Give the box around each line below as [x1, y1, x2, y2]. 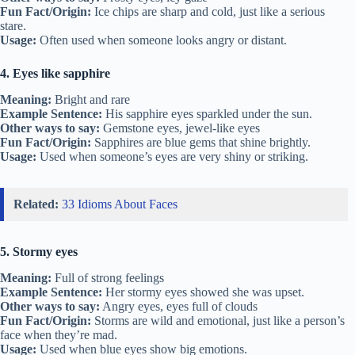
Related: [13, 197, 59, 211]
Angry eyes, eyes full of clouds [100, 299, 258, 313]
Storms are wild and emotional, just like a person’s [91, 313, 345, 327]
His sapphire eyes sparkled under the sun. [102, 106, 312, 120]
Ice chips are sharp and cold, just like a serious [91, 5, 325, 19]
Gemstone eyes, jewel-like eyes [100, 120, 260, 135]
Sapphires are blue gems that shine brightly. [91, 135, 311, 149]
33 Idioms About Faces [62, 197, 177, 211]
